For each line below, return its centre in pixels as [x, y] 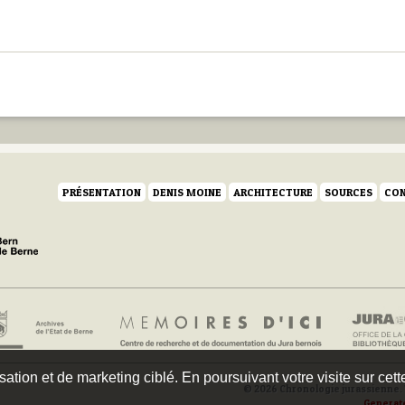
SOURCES [348, 192]
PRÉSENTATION [102, 192]
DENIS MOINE [187, 192]
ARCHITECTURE [273, 192]
